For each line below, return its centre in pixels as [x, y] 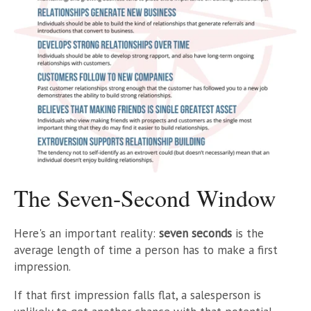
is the [250, 233]
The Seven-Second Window [145, 197]
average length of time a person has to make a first [146, 250]
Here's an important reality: [85, 233]
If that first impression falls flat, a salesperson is [137, 295]
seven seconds [195, 233]
